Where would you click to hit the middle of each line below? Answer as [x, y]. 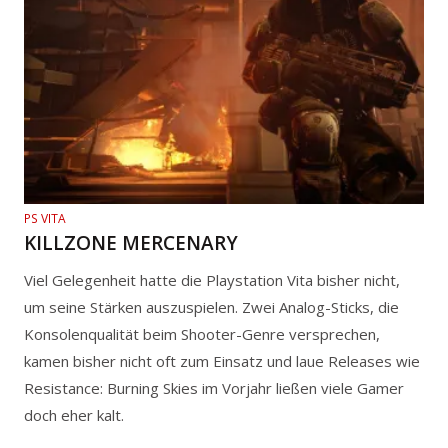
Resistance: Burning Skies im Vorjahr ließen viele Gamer [214, 387]
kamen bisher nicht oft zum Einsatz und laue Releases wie [222, 360]
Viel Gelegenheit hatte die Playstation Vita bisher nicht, [212, 279]
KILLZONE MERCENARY [131, 242]
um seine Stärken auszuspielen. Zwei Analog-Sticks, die [211, 306]
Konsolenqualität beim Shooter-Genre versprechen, [202, 333]
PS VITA [45, 218]
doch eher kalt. [74, 414]
